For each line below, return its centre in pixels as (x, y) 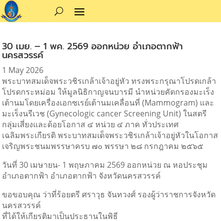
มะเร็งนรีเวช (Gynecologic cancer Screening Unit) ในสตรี (105, 113)
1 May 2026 (23, 70)
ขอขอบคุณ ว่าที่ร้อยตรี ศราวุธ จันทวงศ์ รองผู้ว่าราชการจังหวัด (109, 194)
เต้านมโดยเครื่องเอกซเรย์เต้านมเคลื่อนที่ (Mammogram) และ (108, 102)
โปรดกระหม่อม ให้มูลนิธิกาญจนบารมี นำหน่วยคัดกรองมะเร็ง (108, 92)
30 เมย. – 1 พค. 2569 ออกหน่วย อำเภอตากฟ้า (93, 46)
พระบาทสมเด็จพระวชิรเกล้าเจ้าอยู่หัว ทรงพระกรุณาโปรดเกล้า (109, 81)
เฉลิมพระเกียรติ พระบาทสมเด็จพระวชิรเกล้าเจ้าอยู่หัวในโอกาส (110, 135)
